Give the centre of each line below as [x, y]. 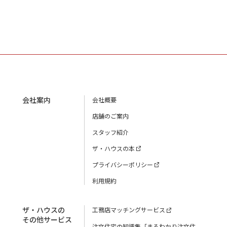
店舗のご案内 [110, 116]
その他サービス [47, 220]
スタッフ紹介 [110, 132]
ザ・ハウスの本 [113, 148]
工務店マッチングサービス [129, 210]
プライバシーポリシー [123, 165]
